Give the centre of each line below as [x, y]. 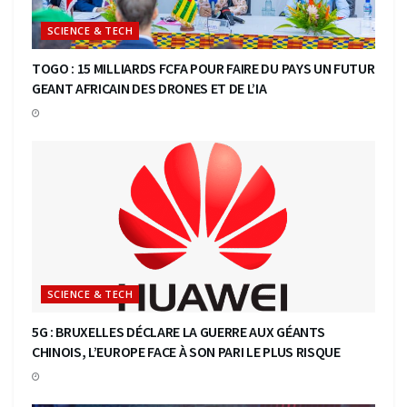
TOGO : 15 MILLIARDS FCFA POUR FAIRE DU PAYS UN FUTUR [203, 68]
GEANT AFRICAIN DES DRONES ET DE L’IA [149, 88]
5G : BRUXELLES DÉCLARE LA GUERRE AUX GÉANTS [179, 331]
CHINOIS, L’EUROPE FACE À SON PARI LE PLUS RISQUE [186, 351]
